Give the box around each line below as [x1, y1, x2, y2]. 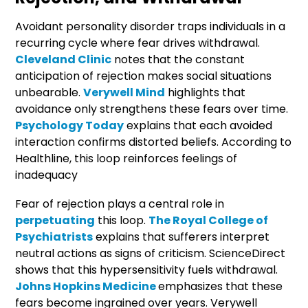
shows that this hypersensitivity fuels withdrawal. [15, 261, 278, 278]
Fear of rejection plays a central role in [15, 195, 225, 212]
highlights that [165, 84, 246, 100]
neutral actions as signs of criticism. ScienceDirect [15, 245, 286, 261]
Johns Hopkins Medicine [15, 278, 159, 294]
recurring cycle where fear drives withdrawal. [15, 34, 261, 51]
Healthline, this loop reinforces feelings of [15, 150, 238, 166]
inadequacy [15, 166, 78, 183]
